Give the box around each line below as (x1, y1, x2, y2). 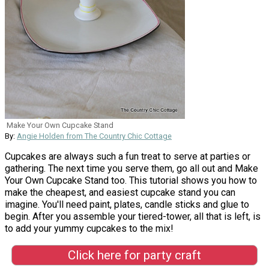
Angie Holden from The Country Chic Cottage (17, 131, 172, 141)
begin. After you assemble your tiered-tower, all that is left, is (5, 210, 261, 222)
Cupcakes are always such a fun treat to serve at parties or (5, 150, 250, 162)
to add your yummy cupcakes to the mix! (5, 222, 174, 234)
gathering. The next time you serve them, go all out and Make (5, 162, 258, 174)
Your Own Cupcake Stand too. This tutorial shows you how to (5, 174, 257, 186)
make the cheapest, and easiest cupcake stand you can (5, 186, 235, 198)
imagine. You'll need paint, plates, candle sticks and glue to (5, 198, 249, 210)
